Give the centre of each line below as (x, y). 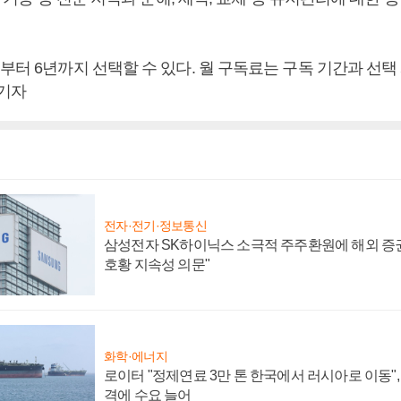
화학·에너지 (136, 356)
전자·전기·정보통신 (155, 225)
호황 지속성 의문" (157, 264)
